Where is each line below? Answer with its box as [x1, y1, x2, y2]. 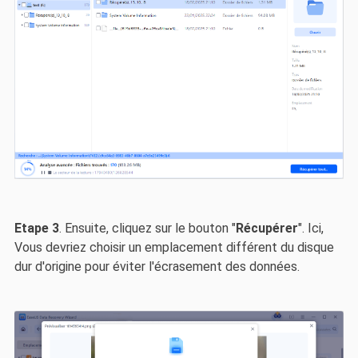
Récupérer [235, 221, 298, 237]
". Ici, [297, 221, 324, 237]
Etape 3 [14, 221, 59, 237]
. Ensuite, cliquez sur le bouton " [58, 221, 236, 237]
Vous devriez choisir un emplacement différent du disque [14, 240, 334, 256]
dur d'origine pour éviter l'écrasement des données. [14, 259, 300, 275]
